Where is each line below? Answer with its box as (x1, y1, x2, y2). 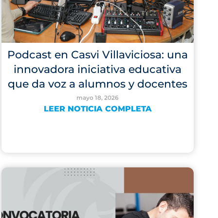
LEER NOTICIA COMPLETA (43, 104, 152, 113)
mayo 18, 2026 (76, 94, 119, 101)
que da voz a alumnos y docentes (8, 77, 188, 91)
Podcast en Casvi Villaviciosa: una (7, 48, 188, 61)
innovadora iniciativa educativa (14, 63, 182, 76)
